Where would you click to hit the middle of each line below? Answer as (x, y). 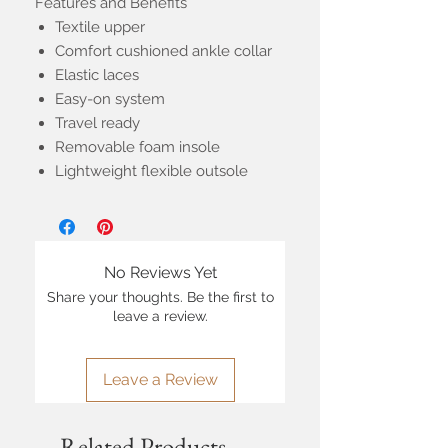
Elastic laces (97, 75)
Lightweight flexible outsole (151, 171)
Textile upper (100, 27)
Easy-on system (110, 99)
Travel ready (97, 123)
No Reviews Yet (160, 273)
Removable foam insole (137, 147)
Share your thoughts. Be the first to (160, 297)
